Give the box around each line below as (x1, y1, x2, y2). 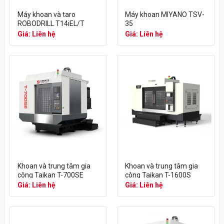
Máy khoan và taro (17, 10, 75, 19)
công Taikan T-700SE (17, 170, 83, 179)
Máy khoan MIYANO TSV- (124, 10, 204, 19)
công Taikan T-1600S (124, 170, 191, 179)
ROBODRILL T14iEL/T (17, 19, 84, 28)
